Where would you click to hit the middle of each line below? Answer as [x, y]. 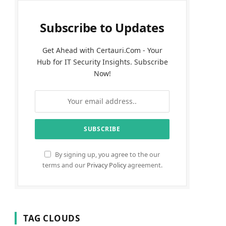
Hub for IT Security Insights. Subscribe [102, 62]
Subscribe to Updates [102, 27]
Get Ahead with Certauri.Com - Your [102, 50]
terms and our [64, 165]
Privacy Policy [106, 165]
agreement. [144, 165]
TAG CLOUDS [52, 218]
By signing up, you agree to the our [107, 154]
